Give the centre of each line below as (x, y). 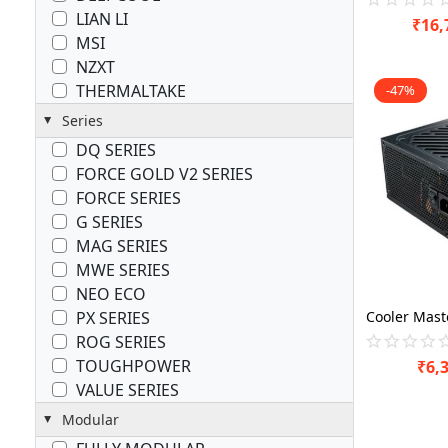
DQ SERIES (116, 149)
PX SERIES (113, 317)
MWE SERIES (123, 269)
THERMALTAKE (131, 90)
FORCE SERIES (129, 197)
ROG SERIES (121, 341)
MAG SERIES (122, 245)
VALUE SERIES (128, 389)
